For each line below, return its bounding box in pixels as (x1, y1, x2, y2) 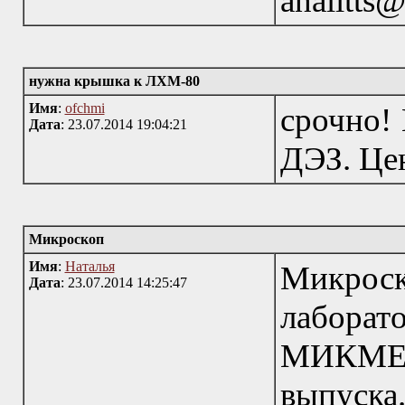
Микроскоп (28, 231, 104, 247)
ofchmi (64, 100, 105, 116)
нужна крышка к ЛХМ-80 (28, 73, 200, 89)
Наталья (64, 259, 115, 274)
